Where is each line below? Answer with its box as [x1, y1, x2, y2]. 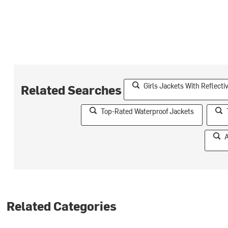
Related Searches [21, 81, 122, 98]
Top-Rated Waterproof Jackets [100, 106, 194, 116]
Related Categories [7, 197, 117, 214]
